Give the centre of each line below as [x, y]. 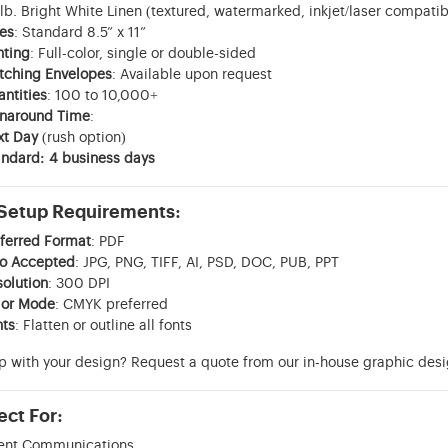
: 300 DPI [78, 283]
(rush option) [81, 137]
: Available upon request [191, 74]
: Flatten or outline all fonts [103, 325]
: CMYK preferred [111, 304]
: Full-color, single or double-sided [142, 53]
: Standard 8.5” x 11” [79, 32]
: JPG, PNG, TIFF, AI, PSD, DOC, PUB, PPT [206, 262]
